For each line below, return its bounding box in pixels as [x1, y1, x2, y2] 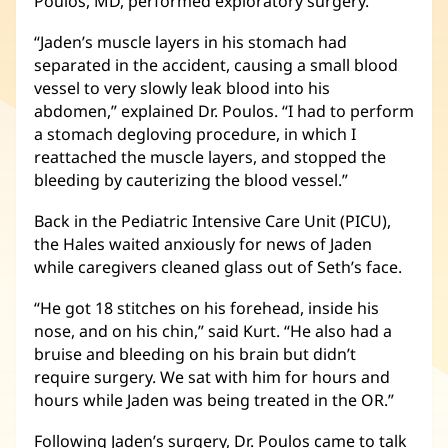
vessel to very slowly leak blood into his [34, 76, 330, 99]
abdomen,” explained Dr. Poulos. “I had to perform [34, 99, 414, 122]
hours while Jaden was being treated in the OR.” [34, 388, 394, 411]
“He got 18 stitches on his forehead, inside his [34, 296, 379, 319]
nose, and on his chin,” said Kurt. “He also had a [34, 319, 392, 342]
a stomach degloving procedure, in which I [34, 122, 356, 145]
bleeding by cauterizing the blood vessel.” [34, 168, 348, 191]
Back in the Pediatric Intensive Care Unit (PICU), [34, 209, 391, 232]
